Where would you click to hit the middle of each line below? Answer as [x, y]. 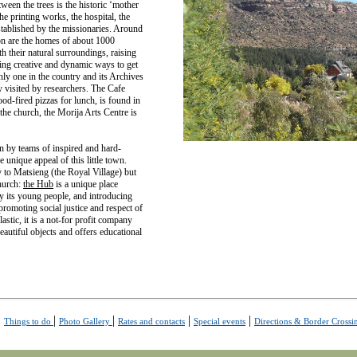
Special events [220, 321]
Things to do [29, 321]
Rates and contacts [151, 321]
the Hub [38, 184]
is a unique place [86, 184]
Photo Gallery [86, 321]
